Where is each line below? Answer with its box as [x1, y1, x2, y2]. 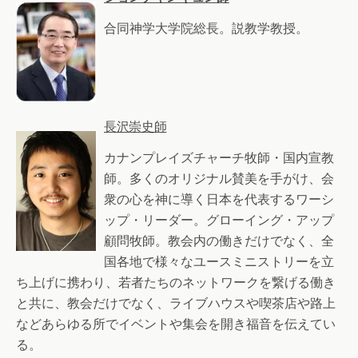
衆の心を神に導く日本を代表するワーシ [104, 191, 334, 207]
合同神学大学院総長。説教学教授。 [104, 20, 308, 36]
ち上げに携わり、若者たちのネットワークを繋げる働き [16, 274, 336, 290]
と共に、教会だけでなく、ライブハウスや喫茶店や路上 [16, 295, 336, 311]
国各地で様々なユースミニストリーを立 [104, 253, 334, 269]
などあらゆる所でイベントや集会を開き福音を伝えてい [16, 316, 336, 332]
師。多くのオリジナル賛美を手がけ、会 [104, 170, 334, 186]
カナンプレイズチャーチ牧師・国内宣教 [104, 149, 334, 165]
